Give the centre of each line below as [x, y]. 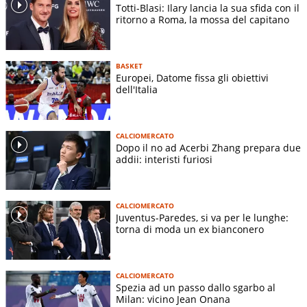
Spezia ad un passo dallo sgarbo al [196, 288]
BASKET [129, 66]
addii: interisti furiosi [164, 160]
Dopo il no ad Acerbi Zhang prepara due [208, 148]
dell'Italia [137, 90]
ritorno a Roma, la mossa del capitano [202, 20]
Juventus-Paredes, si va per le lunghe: [202, 218]
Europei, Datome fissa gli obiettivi [192, 78]
